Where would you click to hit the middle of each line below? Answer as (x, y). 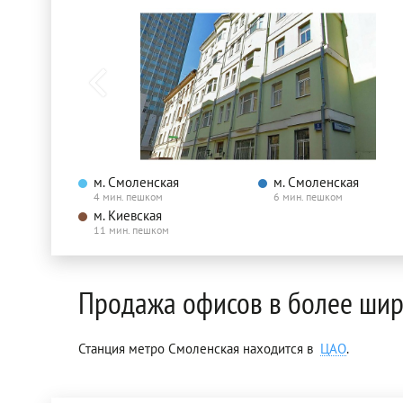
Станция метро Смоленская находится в (199, 349)
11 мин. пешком (131, 230)
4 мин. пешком (128, 197)
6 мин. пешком (308, 197)
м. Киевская (128, 216)
